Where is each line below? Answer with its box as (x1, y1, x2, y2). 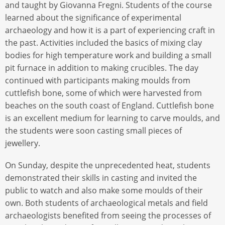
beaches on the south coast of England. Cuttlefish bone (5, 99, 214, 111)
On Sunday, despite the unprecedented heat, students (5, 159, 210, 171)
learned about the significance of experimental (5, 12, 181, 23)
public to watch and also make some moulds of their (5, 184, 203, 196)
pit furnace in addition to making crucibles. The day (5, 62, 198, 73)
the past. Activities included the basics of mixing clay (5, 37, 202, 48)
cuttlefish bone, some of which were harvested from (5, 87, 202, 98)
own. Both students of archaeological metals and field (5, 197, 208, 208)
